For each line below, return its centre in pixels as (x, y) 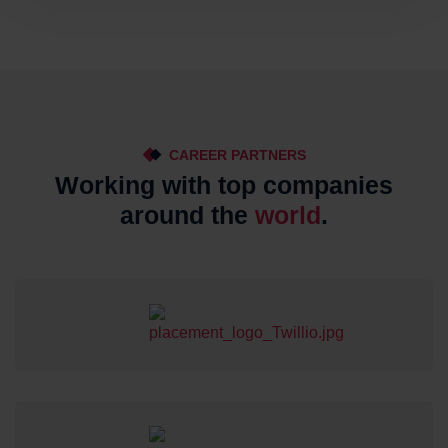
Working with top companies (224, 185)
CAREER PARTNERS (237, 154)
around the (187, 215)
